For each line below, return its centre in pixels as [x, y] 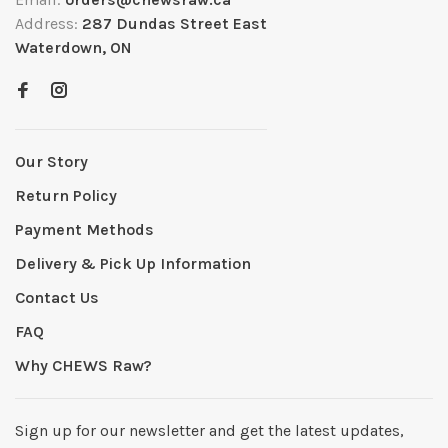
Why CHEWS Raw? [83, 365]
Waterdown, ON [73, 47]
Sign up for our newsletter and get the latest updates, [209, 430]
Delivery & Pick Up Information [133, 263]
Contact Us [57, 297]
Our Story [51, 161]
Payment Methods [84, 229]
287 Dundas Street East [174, 23]
